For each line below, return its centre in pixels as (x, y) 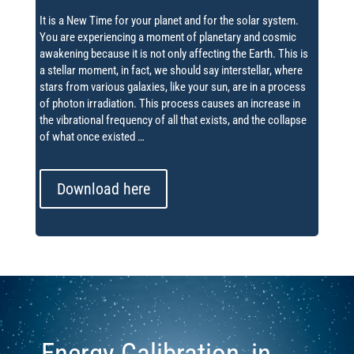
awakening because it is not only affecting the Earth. (157, 54)
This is (293, 54)
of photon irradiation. (88, 104)
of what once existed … (92, 137)
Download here (103, 189)
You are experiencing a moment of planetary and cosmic (168, 38)
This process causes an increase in (219, 104)
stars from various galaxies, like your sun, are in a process (172, 87)
